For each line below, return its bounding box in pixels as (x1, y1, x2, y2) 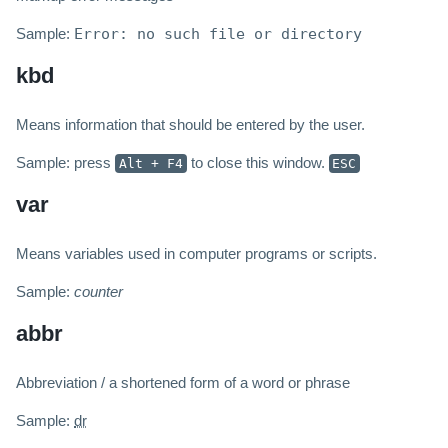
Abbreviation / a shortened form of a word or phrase (16, 374, 350, 392)
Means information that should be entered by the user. (16, 116, 365, 134)
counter (74, 283, 123, 301)
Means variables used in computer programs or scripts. (16, 245, 377, 263)
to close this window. (186, 154, 329, 172)
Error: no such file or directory (74, 25, 362, 44)
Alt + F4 (118, 156, 183, 172)
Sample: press (16, 154, 115, 172)
